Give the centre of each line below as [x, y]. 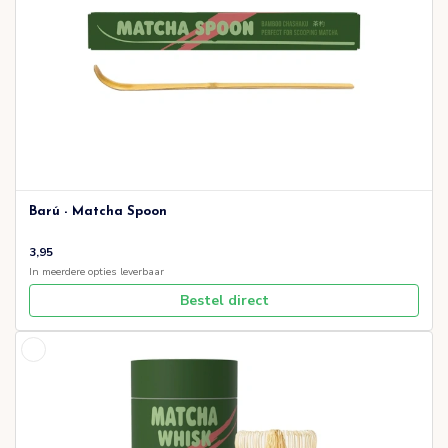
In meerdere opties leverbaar [96, 271]
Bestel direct [224, 301]
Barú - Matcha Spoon [98, 212]
